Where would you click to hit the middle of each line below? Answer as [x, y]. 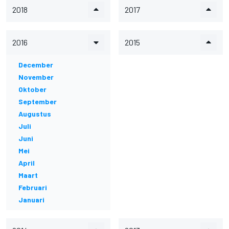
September [38, 101]
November [36, 77]
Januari [31, 200]
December [36, 65]
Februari [33, 187]
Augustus [35, 114]
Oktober [32, 89]
